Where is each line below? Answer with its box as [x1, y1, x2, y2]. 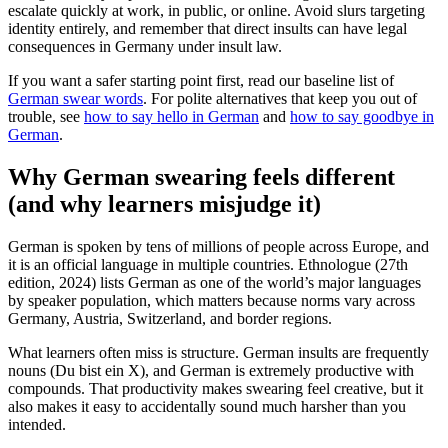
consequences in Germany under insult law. [8, 38, 282, 56]
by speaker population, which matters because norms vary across [8, 291, 415, 309]
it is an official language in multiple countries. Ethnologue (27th [8, 255, 408, 273]
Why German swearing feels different [8, 163, 395, 190]
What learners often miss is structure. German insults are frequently [8, 343, 429, 361]
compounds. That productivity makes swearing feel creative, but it [8, 379, 423, 397]
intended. [8, 415, 66, 433]
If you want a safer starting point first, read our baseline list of [8, 72, 394, 90]
